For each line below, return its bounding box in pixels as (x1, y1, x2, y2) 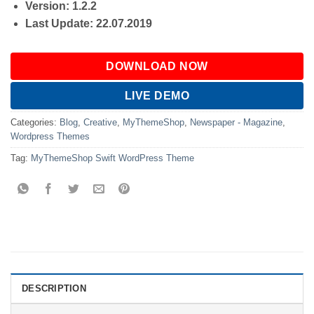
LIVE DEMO (124, 89, 190, 102)
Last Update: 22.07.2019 (25, 18, 152, 29)
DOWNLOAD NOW (106, 60, 208, 72)
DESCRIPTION (22, 283, 86, 294)
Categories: (11, 116, 60, 128)
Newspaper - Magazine (190, 116, 282, 128)
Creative (83, 116, 117, 128)
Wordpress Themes (11, 130, 90, 142)
